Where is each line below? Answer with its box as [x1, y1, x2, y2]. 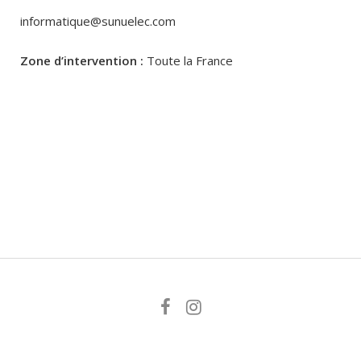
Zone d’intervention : [20, 52, 143, 69]
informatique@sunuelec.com [20, 12, 176, 29]
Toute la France [143, 52, 233, 69]
